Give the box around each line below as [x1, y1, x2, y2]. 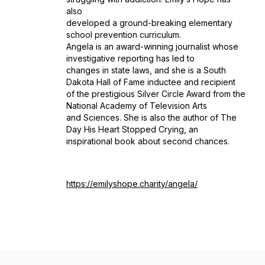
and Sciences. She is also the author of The [66, 112, 237, 122]
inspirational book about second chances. [66, 136, 230, 146]
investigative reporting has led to [66, 53, 195, 63]
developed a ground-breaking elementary [66, 18, 232, 28]
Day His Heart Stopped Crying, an [66, 124, 198, 134]
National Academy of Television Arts [66, 101, 207, 111]
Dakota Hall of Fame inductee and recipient [66, 77, 235, 87]
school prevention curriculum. [66, 30, 181, 40]
